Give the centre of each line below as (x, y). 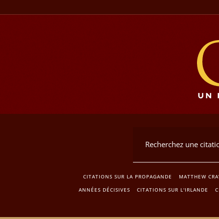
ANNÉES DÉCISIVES (104, 189)
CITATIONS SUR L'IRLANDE (173, 189)
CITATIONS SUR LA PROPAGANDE (128, 176)
